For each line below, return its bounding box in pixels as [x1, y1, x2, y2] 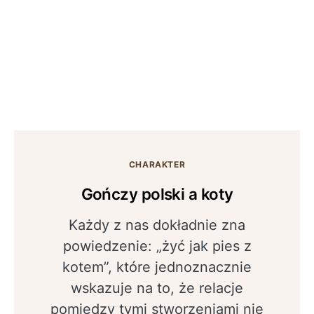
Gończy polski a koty [81, 184, 233, 203]
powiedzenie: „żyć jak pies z [62, 238, 252, 254]
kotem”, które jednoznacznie [62, 259, 252, 275]
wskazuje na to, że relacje [71, 280, 243, 296]
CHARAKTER [128, 159, 186, 170]
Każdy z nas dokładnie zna [69, 217, 245, 233]
